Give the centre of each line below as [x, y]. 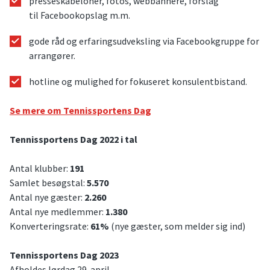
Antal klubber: [40, 168]
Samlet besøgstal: [48, 183]
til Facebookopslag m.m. [80, 15]
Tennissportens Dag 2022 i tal [74, 140]
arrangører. [52, 55]
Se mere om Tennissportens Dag [80, 111]
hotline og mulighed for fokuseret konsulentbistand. [138, 82]
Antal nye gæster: [47, 197]
